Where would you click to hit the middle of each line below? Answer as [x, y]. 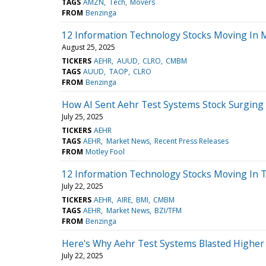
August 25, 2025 [88, 47]
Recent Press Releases [191, 141]
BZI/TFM [168, 210]
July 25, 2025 [83, 116]
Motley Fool [105, 151]
